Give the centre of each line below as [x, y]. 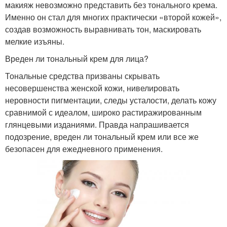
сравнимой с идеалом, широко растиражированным [103, 112]
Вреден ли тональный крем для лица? [77, 59]
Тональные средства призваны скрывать [82, 76]
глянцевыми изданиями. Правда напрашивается [97, 125]
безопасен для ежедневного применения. [84, 149]
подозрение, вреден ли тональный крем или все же [102, 137]
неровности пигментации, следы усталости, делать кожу [111, 100]
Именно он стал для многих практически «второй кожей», [113, 17]
